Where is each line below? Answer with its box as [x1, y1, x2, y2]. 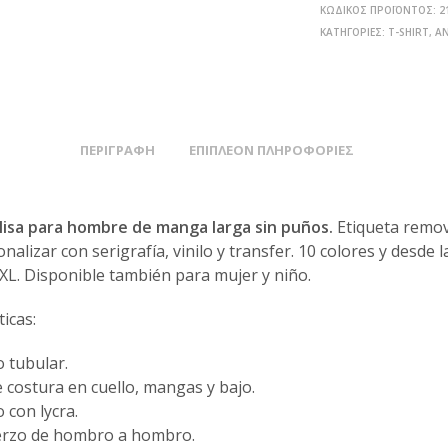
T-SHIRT [388, 24, 430, 39]
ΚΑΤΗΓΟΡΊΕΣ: [320, 24, 389, 39]
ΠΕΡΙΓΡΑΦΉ [79, 140, 155, 159]
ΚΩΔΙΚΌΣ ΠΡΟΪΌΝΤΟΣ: [320, 2, 440, 17]
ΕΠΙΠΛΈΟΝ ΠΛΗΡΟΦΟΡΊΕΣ [188, 140, 354, 159]
